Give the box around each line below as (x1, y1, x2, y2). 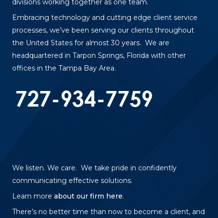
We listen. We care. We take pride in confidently (12, 163, 177, 172)
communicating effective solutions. (12, 176, 132, 185)
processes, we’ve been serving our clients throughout (12, 26, 194, 35)
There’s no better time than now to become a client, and (12, 207, 205, 216)
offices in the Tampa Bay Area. (12, 64, 116, 73)
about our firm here (54, 191, 123, 200)
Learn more (12, 191, 54, 200)
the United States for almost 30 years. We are (12, 38, 169, 48)
